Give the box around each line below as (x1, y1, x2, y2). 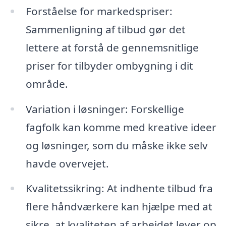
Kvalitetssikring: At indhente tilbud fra (25, 181, 213, 196)
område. (25, 76, 68, 91)
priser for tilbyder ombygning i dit (25, 58, 193, 73)
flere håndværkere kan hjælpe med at (25, 199, 212, 214)
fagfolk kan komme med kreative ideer (25, 120, 216, 134)
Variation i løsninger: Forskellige (25, 101, 184, 116)
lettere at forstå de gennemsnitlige (25, 40, 199, 54)
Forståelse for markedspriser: (25, 4, 173, 18)
